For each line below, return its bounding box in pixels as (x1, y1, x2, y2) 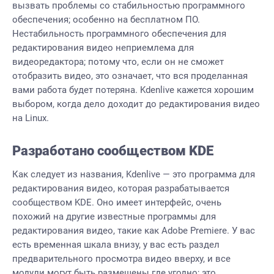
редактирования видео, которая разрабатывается (12, 183, 229, 194)
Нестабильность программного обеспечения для (12, 28, 226, 39)
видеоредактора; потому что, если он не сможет (12, 56, 224, 67)
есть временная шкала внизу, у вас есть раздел (12, 239, 220, 250)
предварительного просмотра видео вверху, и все (12, 253, 231, 264)
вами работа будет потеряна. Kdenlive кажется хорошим (12, 84, 254, 95)
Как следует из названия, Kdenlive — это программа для (12, 169, 255, 180)
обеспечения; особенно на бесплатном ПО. (12, 14, 200, 25)
